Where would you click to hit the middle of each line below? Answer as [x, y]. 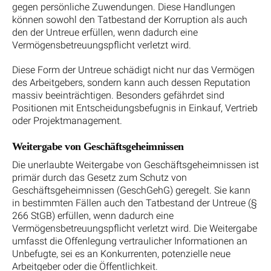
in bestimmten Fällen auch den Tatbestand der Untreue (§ [135, 203]
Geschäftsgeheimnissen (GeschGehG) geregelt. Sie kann [131, 191]
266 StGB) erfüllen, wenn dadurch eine [93, 216]
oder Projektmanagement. [67, 121]
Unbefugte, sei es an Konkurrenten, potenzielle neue [121, 254]
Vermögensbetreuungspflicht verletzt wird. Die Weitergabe [135, 229]
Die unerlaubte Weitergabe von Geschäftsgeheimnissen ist [135, 165]
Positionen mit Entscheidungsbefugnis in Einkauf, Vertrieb [135, 108]
